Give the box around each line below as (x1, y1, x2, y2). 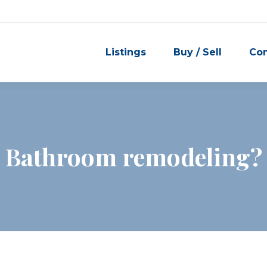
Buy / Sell (173, 46, 222, 58)
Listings (105, 46, 146, 58)
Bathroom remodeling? (5, 141, 262, 172)
